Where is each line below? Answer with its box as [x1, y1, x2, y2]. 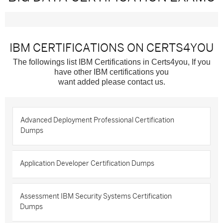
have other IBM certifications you [54, 68, 169, 76]
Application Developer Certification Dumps [20, 160, 154, 167]
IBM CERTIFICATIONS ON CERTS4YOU [9, 41, 214, 54]
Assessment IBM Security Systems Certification [20, 193, 172, 200]
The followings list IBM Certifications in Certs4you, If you [12, 58, 211, 66]
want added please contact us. [58, 78, 165, 86]
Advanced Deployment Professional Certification [20, 116, 174, 124]
